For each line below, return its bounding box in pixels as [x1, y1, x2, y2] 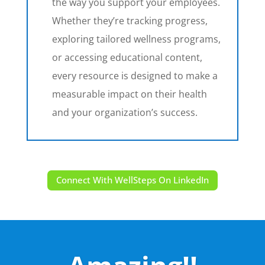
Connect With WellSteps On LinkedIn [56, 174, 209, 186]
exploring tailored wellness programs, [52, 32, 221, 46]
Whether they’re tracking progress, [52, 14, 208, 27]
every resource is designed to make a [52, 69, 218, 82]
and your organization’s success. [52, 105, 198, 119]
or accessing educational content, [52, 50, 203, 64]
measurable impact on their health [52, 87, 208, 101]
